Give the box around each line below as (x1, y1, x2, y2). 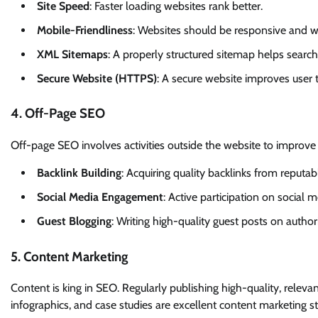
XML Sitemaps (37, 47, 108, 61)
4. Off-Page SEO (11, 105, 105, 122)
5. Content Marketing (11, 248, 128, 265)
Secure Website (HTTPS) (37, 71, 157, 85)
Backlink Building (37, 165, 121, 180)
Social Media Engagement (37, 190, 163, 204)
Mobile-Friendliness (37, 23, 133, 37)
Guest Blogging (37, 214, 111, 228)
